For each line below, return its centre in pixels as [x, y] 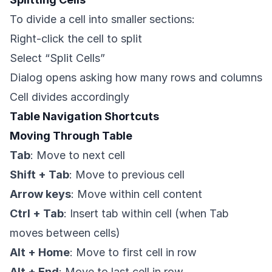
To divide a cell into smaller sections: [102, 19]
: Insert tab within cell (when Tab [146, 214]
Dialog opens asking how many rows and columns [136, 78]
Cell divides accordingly [70, 97]
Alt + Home [40, 253]
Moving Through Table [71, 136]
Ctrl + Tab [37, 214]
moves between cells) [65, 233]
